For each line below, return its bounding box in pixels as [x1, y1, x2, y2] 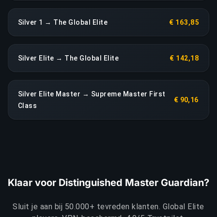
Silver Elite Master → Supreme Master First [18, 90, 166, 98]
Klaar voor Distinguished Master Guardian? [8, 176, 209, 188]
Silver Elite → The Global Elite [18, 54, 119, 62]
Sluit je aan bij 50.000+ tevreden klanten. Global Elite [13, 201, 204, 211]
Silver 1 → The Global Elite [18, 18, 108, 26]
